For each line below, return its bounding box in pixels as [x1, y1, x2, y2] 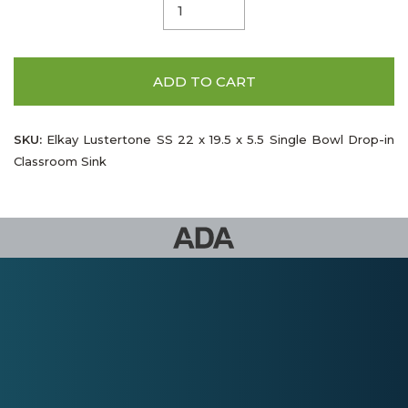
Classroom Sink [14, 153, 107, 168]
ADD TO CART [152, 72, 256, 90]
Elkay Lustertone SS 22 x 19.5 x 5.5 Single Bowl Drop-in [42, 131, 394, 147]
